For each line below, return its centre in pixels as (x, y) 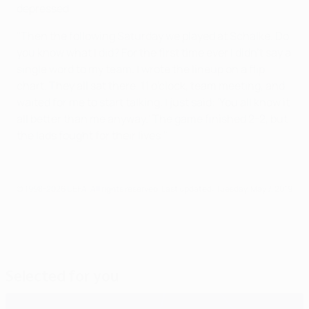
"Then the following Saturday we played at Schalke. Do (153, 36)
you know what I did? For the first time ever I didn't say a (154, 52)
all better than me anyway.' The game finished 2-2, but (152, 118)
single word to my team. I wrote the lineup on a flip (141, 69)
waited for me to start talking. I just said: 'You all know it (153, 102)
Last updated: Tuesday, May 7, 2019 (227, 188)
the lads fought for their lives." (92, 135)
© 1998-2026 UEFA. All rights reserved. (89, 188)
